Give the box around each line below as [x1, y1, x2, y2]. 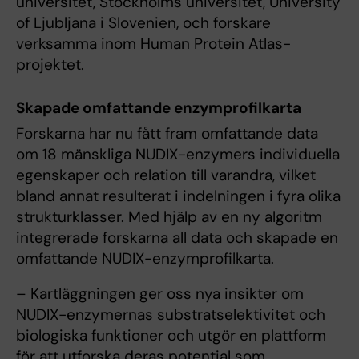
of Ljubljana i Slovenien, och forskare [16, 13, 271, 33]
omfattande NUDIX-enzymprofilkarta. [16, 248, 274, 268]
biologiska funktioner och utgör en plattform [16, 325, 326, 345]
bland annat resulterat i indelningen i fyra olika [16, 185, 341, 206]
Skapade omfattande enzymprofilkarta [16, 97, 301, 118]
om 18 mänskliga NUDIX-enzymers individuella [16, 143, 340, 164]
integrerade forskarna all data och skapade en [16, 227, 338, 248]
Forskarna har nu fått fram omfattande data [16, 123, 318, 143]
